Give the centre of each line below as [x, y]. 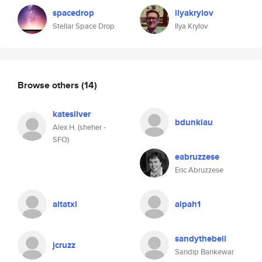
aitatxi [65, 204]
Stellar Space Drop [84, 26]
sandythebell [201, 239]
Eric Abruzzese [199, 170]
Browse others [49, 85]
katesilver [72, 114]
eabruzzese [197, 157]
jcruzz [64, 245]
